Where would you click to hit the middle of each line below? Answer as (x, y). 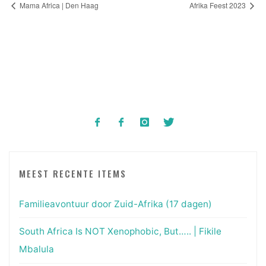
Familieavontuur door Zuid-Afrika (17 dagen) (115, 204)
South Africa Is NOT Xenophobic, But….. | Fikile (120, 231)
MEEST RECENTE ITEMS (72, 174)
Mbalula (36, 249)
